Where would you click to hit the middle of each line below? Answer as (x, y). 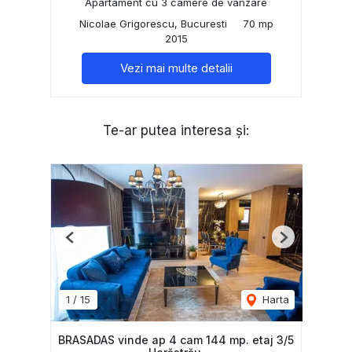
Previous (90, 243)
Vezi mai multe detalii (176, 68)
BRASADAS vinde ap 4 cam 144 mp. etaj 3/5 (176, 340)
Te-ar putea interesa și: (176, 131)
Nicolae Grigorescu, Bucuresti (153, 24)
